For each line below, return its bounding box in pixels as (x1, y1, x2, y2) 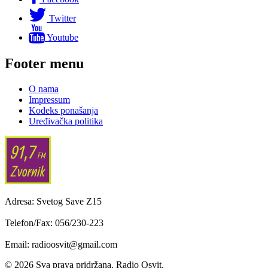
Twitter (49, 13, 76, 24)
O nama (29, 84, 59, 95)
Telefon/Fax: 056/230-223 (5, 218, 103, 229)
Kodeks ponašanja (29, 105, 98, 116)
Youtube (47, 32, 78, 43)
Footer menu (5, 56, 84, 72)
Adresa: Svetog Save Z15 (5, 196, 102, 207)
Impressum (29, 95, 70, 105)
